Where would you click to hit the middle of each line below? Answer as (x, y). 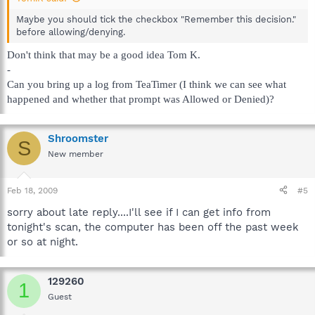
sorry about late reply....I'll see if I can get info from (139, 212)
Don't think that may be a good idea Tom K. (104, 55)
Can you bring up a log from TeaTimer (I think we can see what (147, 84)
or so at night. (43, 242)
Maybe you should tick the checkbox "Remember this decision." (156, 19)
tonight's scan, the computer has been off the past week (153, 227)
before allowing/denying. (71, 32)
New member (76, 154)
